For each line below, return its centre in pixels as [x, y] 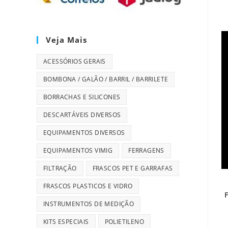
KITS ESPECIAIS [66, 222]
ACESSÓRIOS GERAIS [75, 61]
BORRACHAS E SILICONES [82, 97]
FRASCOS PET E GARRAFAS [133, 168]
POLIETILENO [124, 222]
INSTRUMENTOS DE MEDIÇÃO [89, 204]
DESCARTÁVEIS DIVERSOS [82, 115]
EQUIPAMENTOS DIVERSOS [84, 133]
